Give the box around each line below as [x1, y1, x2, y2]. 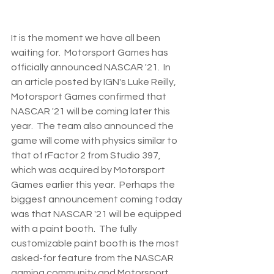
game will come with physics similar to [11, 135, 179, 146]
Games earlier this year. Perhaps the [11, 179, 177, 190]
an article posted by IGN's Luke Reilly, [11, 76, 178, 87]
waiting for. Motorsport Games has [11, 47, 170, 57]
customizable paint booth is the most [11, 238, 181, 248]
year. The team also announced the [11, 120, 176, 131]
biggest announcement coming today [11, 194, 184, 204]
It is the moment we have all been [11, 32, 162, 43]
